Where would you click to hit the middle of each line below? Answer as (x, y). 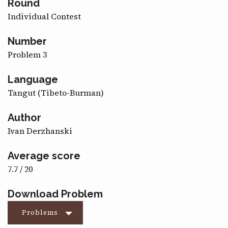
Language (33, 80)
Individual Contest (44, 17)
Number (27, 41)
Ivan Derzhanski (40, 131)
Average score (44, 156)
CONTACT (27, 9)
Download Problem (55, 194)
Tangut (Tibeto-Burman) (56, 93)
